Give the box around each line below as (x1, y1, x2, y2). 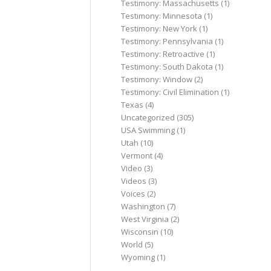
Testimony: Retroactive (121, 48, 205, 59)
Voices (121, 188, 146, 199)
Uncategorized (121, 112, 175, 123)
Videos (121, 175, 147, 186)
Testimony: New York (121, 23, 198, 34)
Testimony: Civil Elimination (121, 87, 220, 97)
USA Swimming (121, 125, 175, 135)
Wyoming (121, 252, 155, 263)
